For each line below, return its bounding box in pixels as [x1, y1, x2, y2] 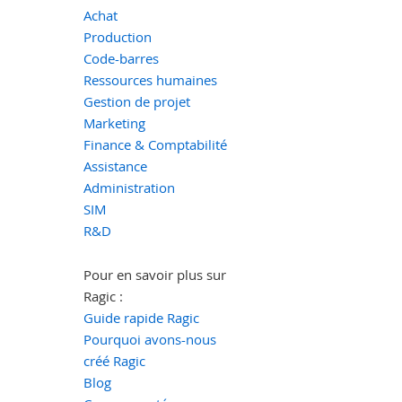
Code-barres [83, 48, 159, 67]
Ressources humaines [83, 70, 217, 89]
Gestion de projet [83, 92, 190, 110]
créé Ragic [83, 351, 145, 370]
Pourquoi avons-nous [83, 329, 216, 348]
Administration [83, 178, 175, 197]
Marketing [83, 113, 145, 132]
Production [83, 27, 152, 46]
